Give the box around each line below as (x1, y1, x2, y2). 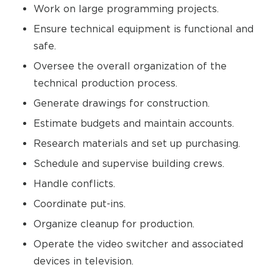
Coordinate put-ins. (34, 198, 126, 209)
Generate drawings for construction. (34, 97, 210, 108)
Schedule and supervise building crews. (34, 158, 224, 169)
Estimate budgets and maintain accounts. (34, 118, 234, 129)
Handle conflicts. (34, 178, 115, 189)
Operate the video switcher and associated (34, 238, 243, 249)
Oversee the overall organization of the (34, 60, 227, 71)
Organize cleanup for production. (34, 218, 194, 229)
